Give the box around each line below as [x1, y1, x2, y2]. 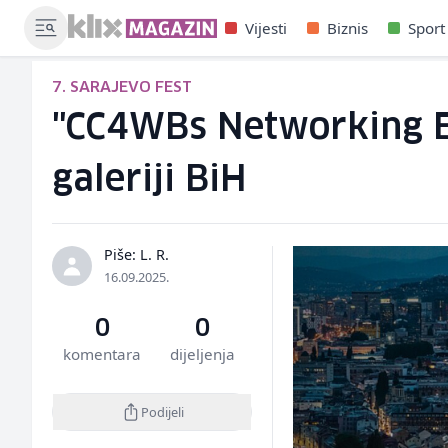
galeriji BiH [52, 163, 247, 198]
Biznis [326, 18, 368, 38]
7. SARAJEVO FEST [52, 80, 192, 95]
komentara [63, 344, 142, 364]
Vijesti [244, 18, 287, 38]
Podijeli [140, 402, 184, 421]
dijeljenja [169, 344, 235, 364]
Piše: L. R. [104, 245, 169, 264]
